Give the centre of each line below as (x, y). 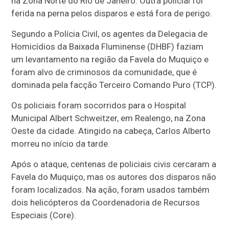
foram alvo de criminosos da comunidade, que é (104, 72)
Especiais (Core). (44, 215)
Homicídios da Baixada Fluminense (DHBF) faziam (108, 47)
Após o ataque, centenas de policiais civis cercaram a (114, 164)
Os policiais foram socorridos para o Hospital (99, 106)
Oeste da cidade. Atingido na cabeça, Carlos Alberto (111, 131)
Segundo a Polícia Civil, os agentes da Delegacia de (110, 34)
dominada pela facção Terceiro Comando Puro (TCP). (114, 85)
